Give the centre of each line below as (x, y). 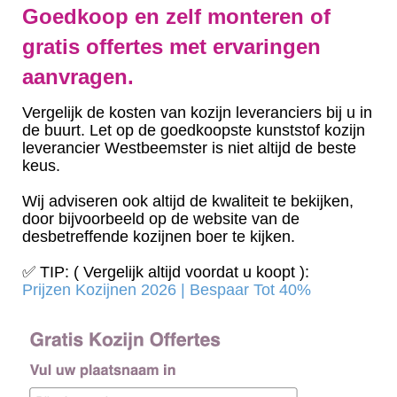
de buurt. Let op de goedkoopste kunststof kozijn (194, 130)
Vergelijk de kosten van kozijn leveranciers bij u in (197, 112)
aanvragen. (78, 77)
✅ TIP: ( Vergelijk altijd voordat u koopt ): (166, 272)
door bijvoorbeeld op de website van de (161, 218)
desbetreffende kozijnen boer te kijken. (159, 236)
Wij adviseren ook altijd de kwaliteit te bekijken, (188, 201)
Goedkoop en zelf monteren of (176, 16)
